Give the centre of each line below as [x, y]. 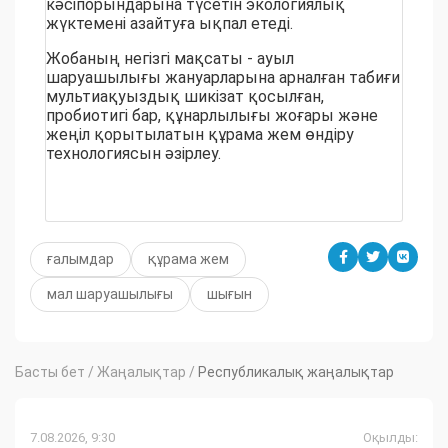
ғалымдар [80, 259]
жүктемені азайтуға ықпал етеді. [169, 24]
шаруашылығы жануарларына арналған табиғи [223, 78]
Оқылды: [390, 438]
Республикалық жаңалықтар [296, 372]
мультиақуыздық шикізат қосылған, [185, 97]
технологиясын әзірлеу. [133, 154]
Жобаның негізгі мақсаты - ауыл [170, 59]
